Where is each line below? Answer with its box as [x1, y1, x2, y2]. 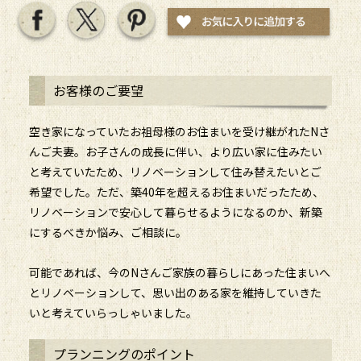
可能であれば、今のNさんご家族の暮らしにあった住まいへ [28, 264, 330, 281]
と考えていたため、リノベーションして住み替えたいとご [28, 164, 322, 180]
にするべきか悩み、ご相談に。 [28, 224, 187, 241]
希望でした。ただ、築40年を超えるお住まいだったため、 [28, 184, 324, 201]
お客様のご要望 [52, 81, 143, 101]
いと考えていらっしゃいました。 [28, 305, 197, 322]
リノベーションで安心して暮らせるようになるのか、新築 [28, 204, 322, 221]
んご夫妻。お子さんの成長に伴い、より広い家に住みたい [28, 143, 322, 160]
